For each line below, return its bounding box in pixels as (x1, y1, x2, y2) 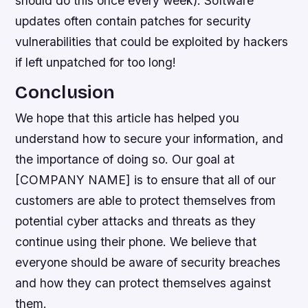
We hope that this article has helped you (15, 111, 240, 126)
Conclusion (15, 81, 115, 104)
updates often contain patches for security (15, 13, 252, 28)
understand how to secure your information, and (15, 131, 284, 146)
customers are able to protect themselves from (15, 193, 276, 208)
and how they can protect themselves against (15, 276, 272, 291)
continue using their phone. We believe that (15, 234, 257, 250)
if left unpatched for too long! (15, 54, 177, 69)
